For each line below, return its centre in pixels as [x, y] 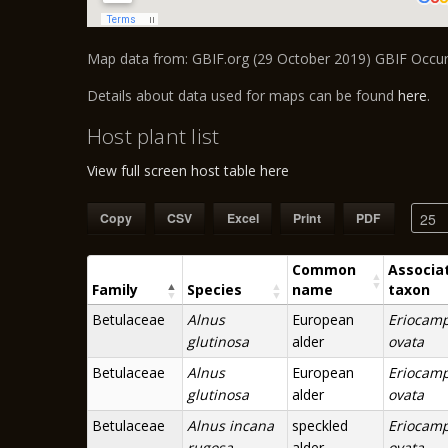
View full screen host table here [188, 170]
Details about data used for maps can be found [242, 95]
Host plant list [153, 136]
